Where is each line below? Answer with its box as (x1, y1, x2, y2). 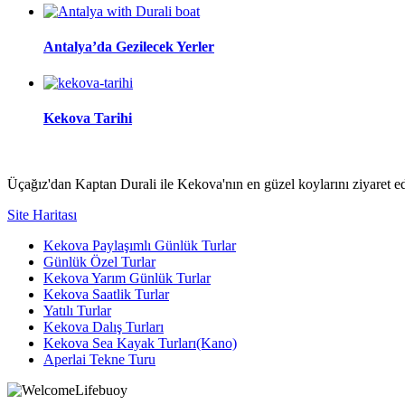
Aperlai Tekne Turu (43, 352, 155, 368)
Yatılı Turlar (43, 303, 111, 319)
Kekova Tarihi (43, 109, 132, 126)
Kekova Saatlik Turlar (43, 287, 169, 303)
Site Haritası (7, 207, 77, 223)
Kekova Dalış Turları (43, 319, 164, 335)
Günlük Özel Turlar (43, 254, 155, 270)
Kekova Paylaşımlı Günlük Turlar (43, 238, 236, 254)
